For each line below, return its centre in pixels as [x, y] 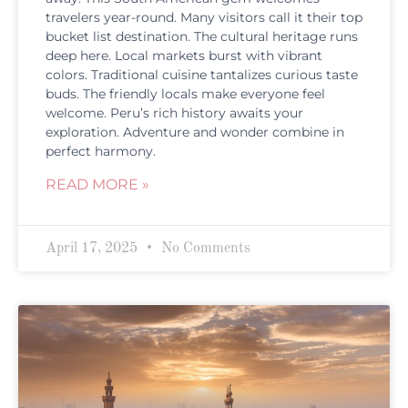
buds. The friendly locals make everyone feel [185, 93]
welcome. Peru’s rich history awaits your [174, 112]
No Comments [204, 248]
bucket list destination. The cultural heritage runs [202, 36]
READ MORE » [97, 184]
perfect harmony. [101, 151]
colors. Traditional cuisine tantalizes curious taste [202, 74]
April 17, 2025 [93, 248]
